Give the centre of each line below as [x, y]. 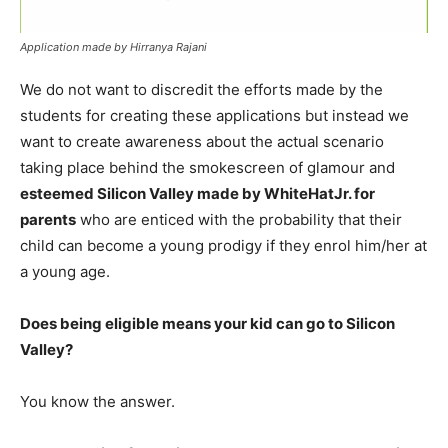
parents [48, 220]
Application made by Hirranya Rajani [113, 47]
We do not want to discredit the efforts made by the [201, 90]
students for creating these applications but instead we [214, 116]
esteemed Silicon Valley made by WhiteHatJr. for [197, 194]
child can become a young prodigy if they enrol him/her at [223, 246]
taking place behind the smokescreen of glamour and [207, 168]
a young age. [65, 272]
